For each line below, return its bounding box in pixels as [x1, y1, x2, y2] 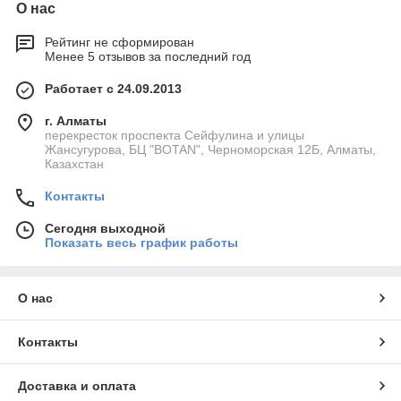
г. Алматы [45, 114, 107, 129]
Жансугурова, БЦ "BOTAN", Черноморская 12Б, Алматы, [45, 142, 376, 158]
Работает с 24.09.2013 [45, 81, 182, 97]
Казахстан [45, 157, 104, 172]
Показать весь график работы [45, 235, 238, 251]
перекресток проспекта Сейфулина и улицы [45, 128, 304, 143]
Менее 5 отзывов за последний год [45, 49, 251, 64]
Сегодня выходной [45, 221, 166, 236]
